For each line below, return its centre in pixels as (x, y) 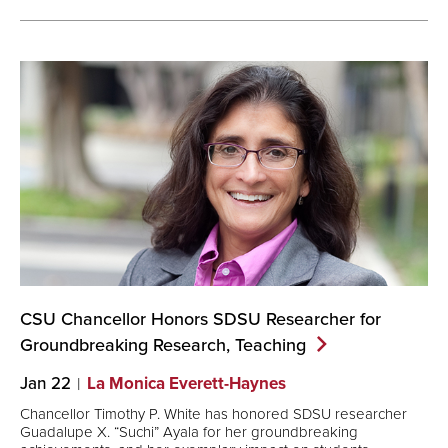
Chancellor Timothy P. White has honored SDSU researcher (213, 414)
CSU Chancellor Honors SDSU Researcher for (200, 318)
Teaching (270, 344)
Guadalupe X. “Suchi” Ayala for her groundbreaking (189, 432)
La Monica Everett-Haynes (186, 383)
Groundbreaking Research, (127, 344)
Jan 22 (45, 382)
